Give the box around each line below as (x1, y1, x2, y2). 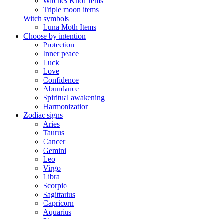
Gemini (43, 146, 66, 154)
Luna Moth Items (43, 23, 96, 31)
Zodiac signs (23, 111, 63, 119)
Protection (43, 41, 74, 49)
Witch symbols (23, 14, 69, 22)
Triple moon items (43, 5, 99, 14)
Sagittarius (43, 190, 75, 198)
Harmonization (43, 102, 89, 110)
